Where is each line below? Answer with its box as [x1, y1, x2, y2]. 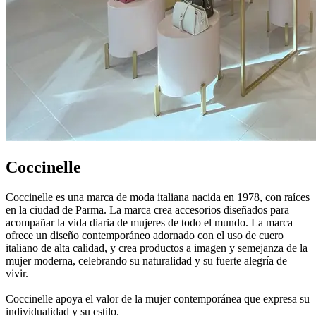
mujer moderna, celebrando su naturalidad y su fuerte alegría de [6, 255, 287, 267]
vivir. [6, 267, 28, 280]
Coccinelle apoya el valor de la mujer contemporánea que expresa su [6, 293, 310, 305]
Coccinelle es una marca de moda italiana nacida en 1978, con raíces [6, 191, 310, 204]
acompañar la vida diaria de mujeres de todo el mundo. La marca [6, 217, 293, 229]
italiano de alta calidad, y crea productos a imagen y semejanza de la [6, 242, 308, 255]
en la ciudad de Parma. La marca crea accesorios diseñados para [6, 204, 289, 217]
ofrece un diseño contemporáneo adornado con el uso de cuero [6, 229, 284, 242]
